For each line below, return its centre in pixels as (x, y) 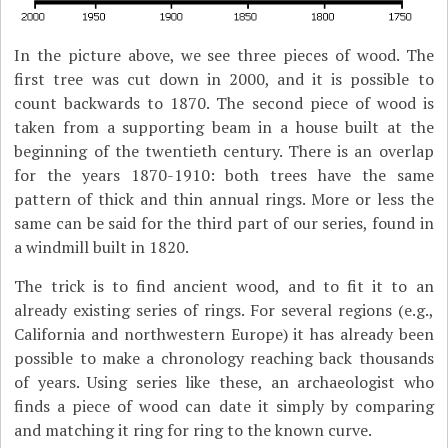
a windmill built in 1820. (102, 247)
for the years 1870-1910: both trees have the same (224, 175)
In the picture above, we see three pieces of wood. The (224, 55)
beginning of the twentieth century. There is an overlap (224, 151)
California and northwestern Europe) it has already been (224, 334)
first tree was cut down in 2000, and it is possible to (224, 79)
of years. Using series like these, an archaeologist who (224, 382)
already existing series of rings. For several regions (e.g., (224, 310)
